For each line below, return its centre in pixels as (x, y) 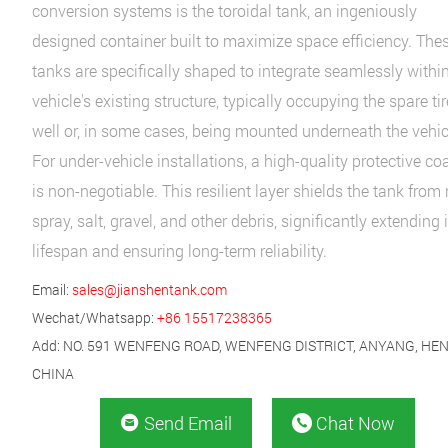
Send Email (188, 422)
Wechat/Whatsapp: (94, 317)
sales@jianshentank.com (149, 289)
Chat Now (356, 422)
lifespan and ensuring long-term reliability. (179, 250)
